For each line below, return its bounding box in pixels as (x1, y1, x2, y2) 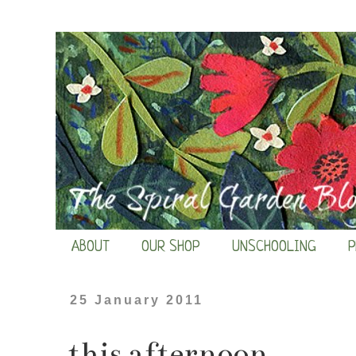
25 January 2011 (70, 293, 204, 308)
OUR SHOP (141, 239, 200, 256)
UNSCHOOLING (232, 239, 316, 256)
